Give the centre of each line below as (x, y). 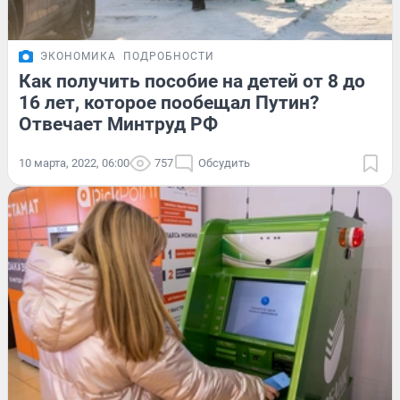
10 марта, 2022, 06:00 (74, 162)
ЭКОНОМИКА (78, 56)
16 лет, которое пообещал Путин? (169, 102)
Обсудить (224, 162)
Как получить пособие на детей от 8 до (192, 81)
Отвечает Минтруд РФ (118, 124)
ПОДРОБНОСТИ (169, 56)
